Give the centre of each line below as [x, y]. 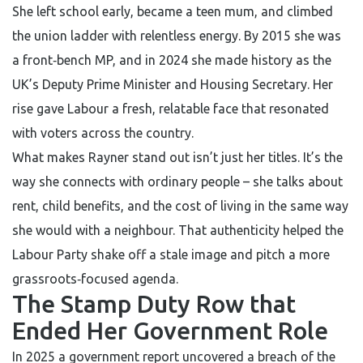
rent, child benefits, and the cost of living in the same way [180, 206]
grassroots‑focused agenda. [95, 279]
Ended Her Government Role [170, 331]
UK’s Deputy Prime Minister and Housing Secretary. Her [173, 84]
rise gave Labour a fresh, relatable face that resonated [171, 109]
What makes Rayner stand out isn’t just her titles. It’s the [177, 157]
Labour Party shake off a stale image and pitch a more [171, 254]
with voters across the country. [103, 133]
